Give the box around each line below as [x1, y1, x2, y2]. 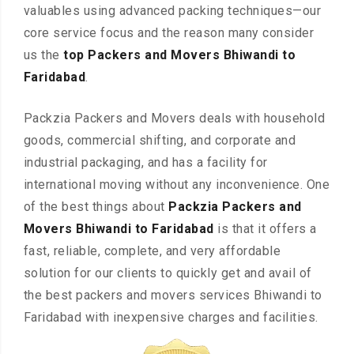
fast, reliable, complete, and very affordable [23, 243, 281, 259]
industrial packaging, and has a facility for [23, 155, 268, 171]
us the [23, 47, 64, 63]
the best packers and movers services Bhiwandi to [23, 288, 322, 303]
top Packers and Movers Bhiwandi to [63, 47, 296, 63]
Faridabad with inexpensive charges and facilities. [23, 310, 318, 326]
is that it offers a [213, 221, 317, 237]
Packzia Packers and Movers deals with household [23, 111, 326, 126]
